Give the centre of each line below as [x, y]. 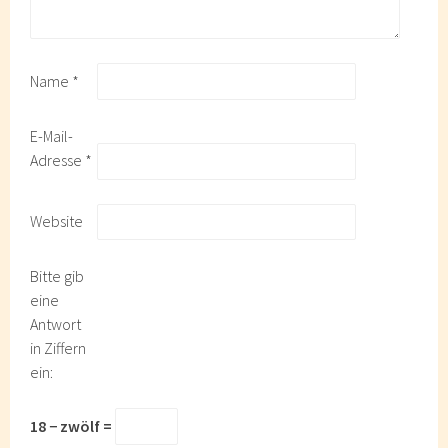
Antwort [56, 324]
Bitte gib [57, 276]
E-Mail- [52, 136]
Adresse [58, 160]
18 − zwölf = [73, 425]
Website [57, 221]
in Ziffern [58, 348]
